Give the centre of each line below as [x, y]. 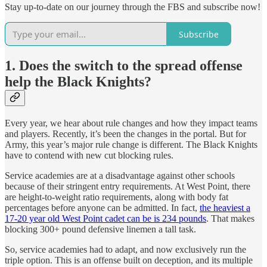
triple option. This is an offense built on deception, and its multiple [129, 260]
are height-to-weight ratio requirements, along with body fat [117, 197]
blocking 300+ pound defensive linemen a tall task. [100, 229]
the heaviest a [225, 208]
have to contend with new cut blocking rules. [89, 156]
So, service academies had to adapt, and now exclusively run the [125, 250]
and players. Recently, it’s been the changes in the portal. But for [125, 134]
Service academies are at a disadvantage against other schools [120, 176]
